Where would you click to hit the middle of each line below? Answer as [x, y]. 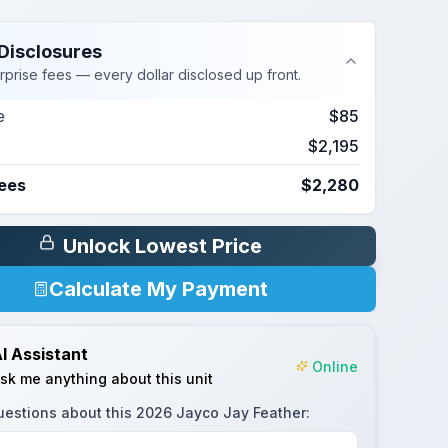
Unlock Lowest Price [162, 246]
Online [334, 366]
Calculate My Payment [158, 289]
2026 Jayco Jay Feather [220, 412]
